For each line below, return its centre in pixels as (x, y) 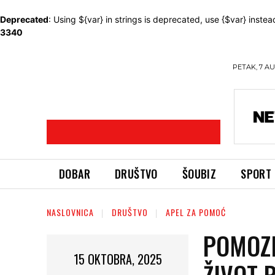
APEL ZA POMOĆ (196, 212)
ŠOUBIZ (199, 174)
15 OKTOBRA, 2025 (118, 259)
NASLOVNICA (70, 212)
